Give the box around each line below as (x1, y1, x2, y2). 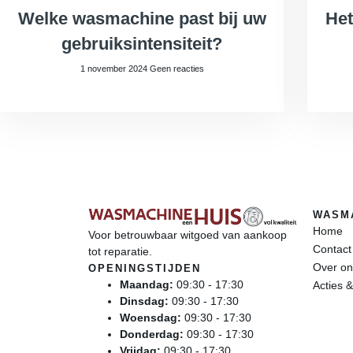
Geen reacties (149, 64, 204, 74)
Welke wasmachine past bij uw (17, 9, 266, 29)
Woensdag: (120, 311, 181, 325)
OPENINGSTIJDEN (88, 262, 201, 275)
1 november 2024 (80, 64, 150, 74)
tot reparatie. (88, 245, 152, 258)
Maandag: (120, 278, 173, 292)
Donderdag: (120, 328, 184, 341)
